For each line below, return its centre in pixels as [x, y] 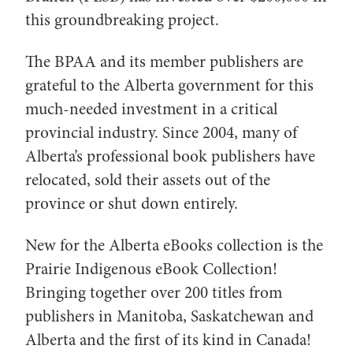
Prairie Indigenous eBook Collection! [151, 270]
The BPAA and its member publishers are [164, 63]
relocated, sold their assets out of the [148, 181]
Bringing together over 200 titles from [154, 294]
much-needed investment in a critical [151, 110]
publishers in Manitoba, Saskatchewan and [169, 318]
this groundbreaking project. [122, 21]
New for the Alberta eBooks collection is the [174, 247]
